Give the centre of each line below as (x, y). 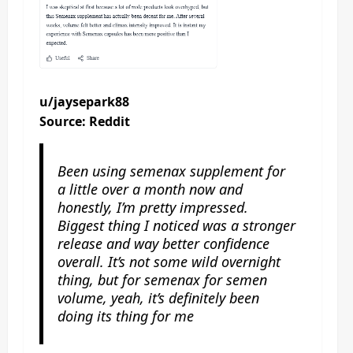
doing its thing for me (125, 316)
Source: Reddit (85, 121)
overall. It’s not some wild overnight (169, 261)
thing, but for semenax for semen (162, 279)
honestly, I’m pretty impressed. (152, 207)
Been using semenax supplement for (171, 171)
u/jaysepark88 (84, 102)
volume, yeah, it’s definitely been (158, 297)
